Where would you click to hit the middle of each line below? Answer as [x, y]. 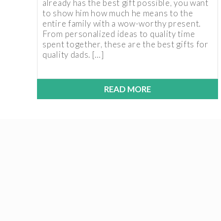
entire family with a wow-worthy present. [122, 24]
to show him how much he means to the [118, 13]
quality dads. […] [73, 55]
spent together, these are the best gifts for [126, 44]
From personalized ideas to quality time [119, 34]
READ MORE [128, 89]
